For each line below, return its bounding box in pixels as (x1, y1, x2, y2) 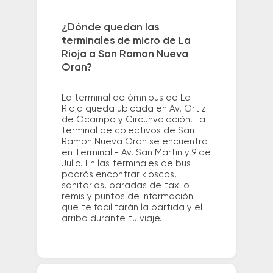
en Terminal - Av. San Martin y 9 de (61, 147, 211, 157)
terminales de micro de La (61, 35, 191, 46)
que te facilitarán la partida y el (61, 202, 202, 212)
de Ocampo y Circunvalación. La (61, 115, 205, 124)
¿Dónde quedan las (61, 21, 159, 33)
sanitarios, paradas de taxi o (61, 180, 190, 190)
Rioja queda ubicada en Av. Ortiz (61, 104, 206, 113)
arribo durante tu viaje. (61, 213, 162, 223)
